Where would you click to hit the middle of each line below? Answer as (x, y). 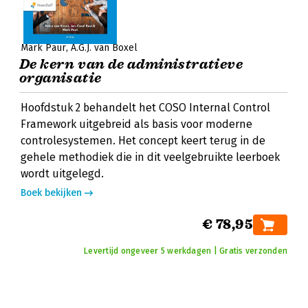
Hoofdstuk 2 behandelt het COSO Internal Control (145, 108)
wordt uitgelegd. (62, 174)
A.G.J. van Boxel (104, 48)
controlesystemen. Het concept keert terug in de (143, 141)
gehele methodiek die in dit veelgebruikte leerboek (150, 157)
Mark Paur (43, 48)
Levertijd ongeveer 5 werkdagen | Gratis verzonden (186, 251)
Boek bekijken (51, 193)
